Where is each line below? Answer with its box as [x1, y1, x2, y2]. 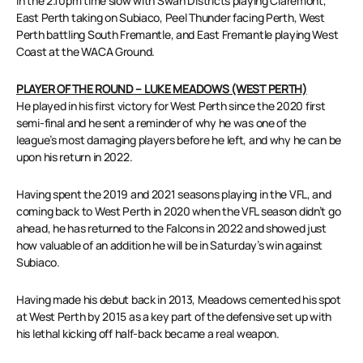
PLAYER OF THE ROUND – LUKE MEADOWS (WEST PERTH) [16, 81, 307, 97]
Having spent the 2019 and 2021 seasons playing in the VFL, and [16, 186, 331, 203]
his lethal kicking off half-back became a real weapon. [16, 326, 280, 342]
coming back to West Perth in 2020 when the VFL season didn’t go [16, 203, 341, 220]
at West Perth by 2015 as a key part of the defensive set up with [16, 309, 332, 325]
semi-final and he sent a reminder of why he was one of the [16, 115, 306, 131]
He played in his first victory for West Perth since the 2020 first [16, 98, 326, 114]
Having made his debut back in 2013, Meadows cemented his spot [16, 292, 341, 308]
